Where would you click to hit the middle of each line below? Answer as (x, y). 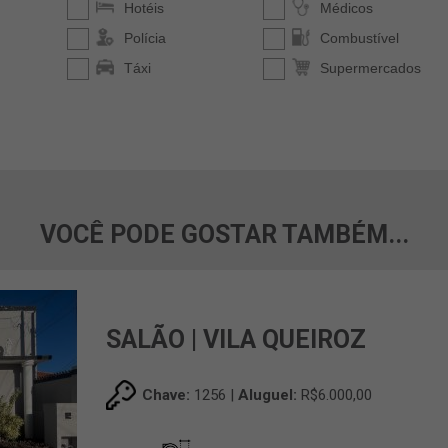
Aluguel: (268, 395)
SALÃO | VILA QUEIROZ (236, 340)
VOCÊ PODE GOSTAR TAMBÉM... (224, 235)
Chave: (166, 395)
